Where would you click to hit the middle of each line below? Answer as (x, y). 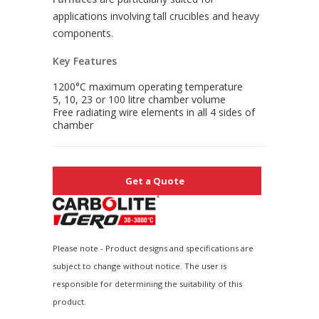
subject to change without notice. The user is (140, 266)
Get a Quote (155, 181)
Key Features (85, 61)
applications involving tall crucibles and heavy (156, 16)
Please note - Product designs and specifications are (153, 249)
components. (83, 33)
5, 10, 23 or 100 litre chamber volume (139, 99)
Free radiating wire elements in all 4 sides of (154, 112)
